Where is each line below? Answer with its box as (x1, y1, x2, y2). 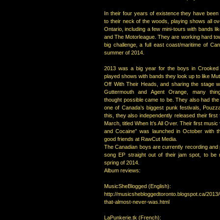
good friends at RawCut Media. (104, 136, 177, 142)
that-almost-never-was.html (104, 199, 169, 205)
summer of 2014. (104, 50, 144, 55)
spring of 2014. (104, 160, 139, 165)
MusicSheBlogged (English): (104, 183, 171, 189)
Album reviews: (104, 167, 140, 173)
